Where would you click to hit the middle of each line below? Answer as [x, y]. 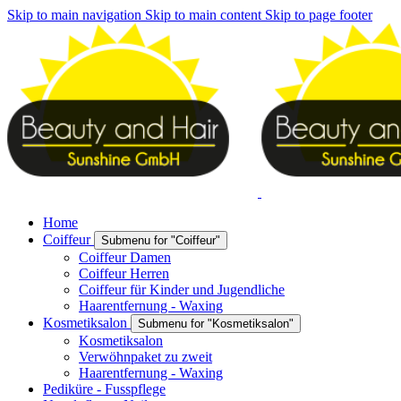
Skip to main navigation [74, 15]
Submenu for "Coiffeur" [161, 240]
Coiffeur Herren [124, 273]
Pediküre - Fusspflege [104, 389]
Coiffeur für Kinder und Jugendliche [182, 290]
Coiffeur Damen [125, 257]
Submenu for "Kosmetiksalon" [216, 324]
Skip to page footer [319, 15]
